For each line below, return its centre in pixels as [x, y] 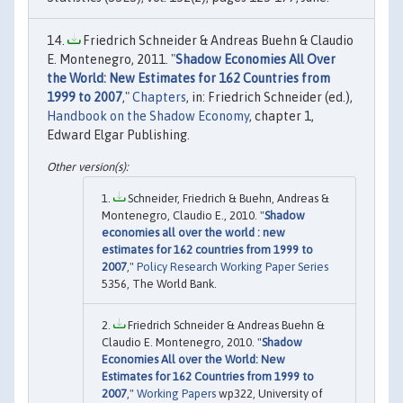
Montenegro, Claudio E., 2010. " [183, 215]
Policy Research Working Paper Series [233, 266]
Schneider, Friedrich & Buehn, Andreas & [227, 198]
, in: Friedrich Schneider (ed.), [269, 97]
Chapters [159, 97]
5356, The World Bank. [159, 283]
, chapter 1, [282, 116]
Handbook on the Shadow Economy [148, 116]
